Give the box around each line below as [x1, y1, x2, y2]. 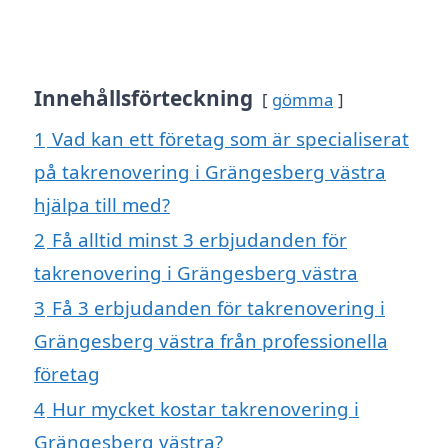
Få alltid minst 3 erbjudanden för [52, 227, 347, 253]
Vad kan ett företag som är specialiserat [52, 126, 409, 152]
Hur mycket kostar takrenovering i [52, 396, 359, 422]
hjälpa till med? [34, 192, 170, 218]
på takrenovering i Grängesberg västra [34, 159, 386, 185]
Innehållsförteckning [34, 84, 253, 113]
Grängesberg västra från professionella [34, 328, 388, 354]
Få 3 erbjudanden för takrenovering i [52, 295, 385, 321]
